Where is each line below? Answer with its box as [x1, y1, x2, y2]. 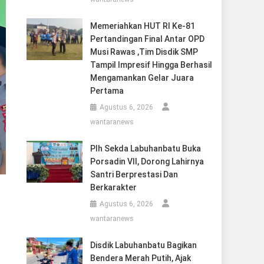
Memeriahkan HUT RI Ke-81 [90, 21, 195, 31]
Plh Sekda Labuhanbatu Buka [90, 144, 201, 153]
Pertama [90, 86, 126, 95]
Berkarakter [90, 183, 137, 192]
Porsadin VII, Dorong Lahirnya [90, 157, 204, 166]
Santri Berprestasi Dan [90, 170, 178, 179]
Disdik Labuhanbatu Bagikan [90, 240, 197, 250]
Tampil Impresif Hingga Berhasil [90, 60, 212, 70]
